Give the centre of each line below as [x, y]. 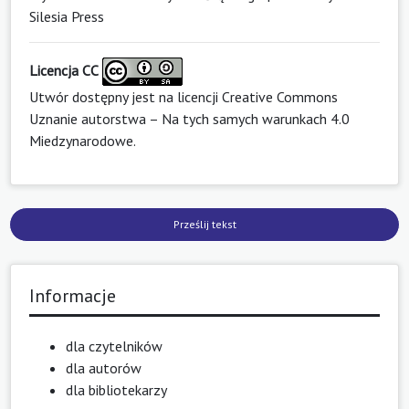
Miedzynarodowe [81, 141]
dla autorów [104, 368]
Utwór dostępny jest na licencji [126, 97]
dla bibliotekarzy [116, 390]
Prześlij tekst [204, 225]
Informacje [73, 296]
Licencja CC [64, 70]
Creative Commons [280, 97]
